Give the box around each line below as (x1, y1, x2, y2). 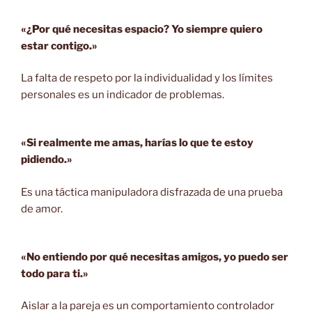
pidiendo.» (21, 153, 72, 166)
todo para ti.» (21, 267, 88, 280)
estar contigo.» (21, 39, 97, 52)
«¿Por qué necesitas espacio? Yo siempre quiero (21, 22, 263, 36)
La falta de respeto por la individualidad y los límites (21, 72, 273, 85)
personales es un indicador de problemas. (21, 88, 224, 102)
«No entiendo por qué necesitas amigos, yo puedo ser (21, 250, 288, 263)
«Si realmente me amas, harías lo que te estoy (21, 136, 253, 150)
